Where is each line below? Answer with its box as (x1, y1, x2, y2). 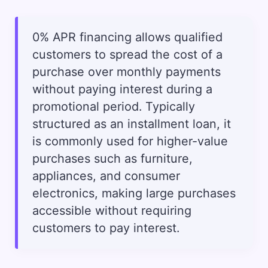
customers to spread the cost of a (32, 47, 223, 62)
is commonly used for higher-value (32, 134, 228, 149)
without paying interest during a (32, 82, 212, 97)
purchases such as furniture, (32, 151, 193, 166)
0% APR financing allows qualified (32, 30, 223, 45)
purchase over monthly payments (32, 65, 221, 80)
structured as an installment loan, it (32, 117, 231, 132)
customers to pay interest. (32, 221, 179, 236)
